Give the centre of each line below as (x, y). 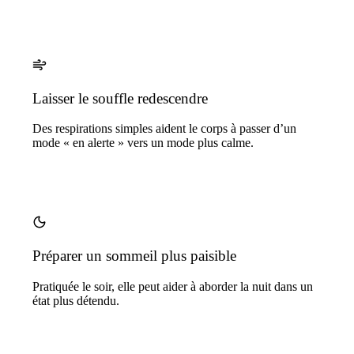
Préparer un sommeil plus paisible (134, 256)
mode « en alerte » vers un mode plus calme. (143, 143)
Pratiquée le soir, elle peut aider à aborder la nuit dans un (173, 286)
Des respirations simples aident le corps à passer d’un (164, 129)
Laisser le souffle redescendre (120, 98)
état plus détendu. (76, 300)
